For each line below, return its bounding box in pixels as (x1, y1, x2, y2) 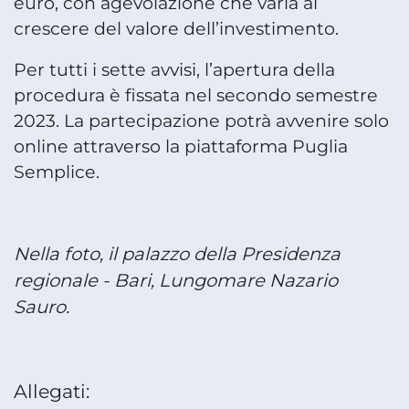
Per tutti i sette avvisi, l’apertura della (14, 58, 335, 80)
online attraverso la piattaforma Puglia (14, 135, 348, 157)
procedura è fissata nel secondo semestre (14, 84, 378, 106)
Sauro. (14, 295, 69, 318)
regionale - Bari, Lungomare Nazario (14, 268, 338, 291)
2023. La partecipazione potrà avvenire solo (14, 110, 389, 131)
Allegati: (14, 379, 89, 403)
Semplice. (14, 161, 100, 183)
